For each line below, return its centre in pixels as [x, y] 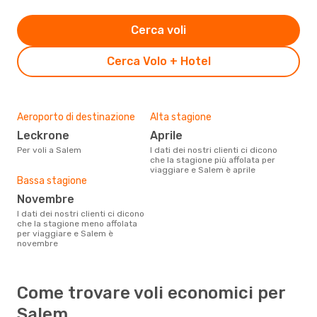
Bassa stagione [52, 180]
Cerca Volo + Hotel [158, 61]
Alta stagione [181, 117]
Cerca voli [158, 30]
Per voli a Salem [52, 150]
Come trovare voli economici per [151, 293]
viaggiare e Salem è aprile [203, 169]
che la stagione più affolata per [213, 160]
